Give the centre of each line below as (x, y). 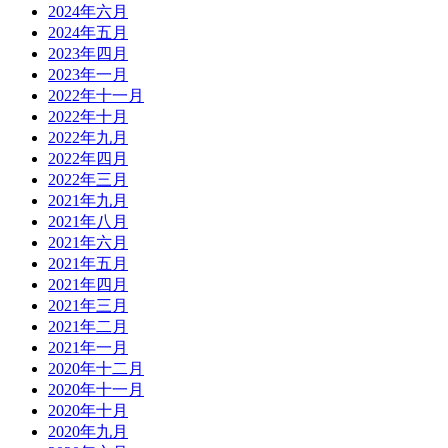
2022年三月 (88, 180)
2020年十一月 (96, 390)
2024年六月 (88, 12)
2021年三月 (88, 306)
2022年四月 (88, 159)
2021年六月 (88, 243)
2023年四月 (88, 54)
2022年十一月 (96, 96)
